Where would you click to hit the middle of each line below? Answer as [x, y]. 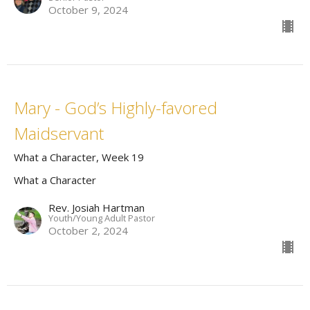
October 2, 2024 [88, 231]
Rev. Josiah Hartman [97, 208]
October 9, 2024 [88, 10]
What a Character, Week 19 [79, 157]
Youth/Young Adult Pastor [102, 218]
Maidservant [59, 134]
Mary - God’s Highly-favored [116, 108]
